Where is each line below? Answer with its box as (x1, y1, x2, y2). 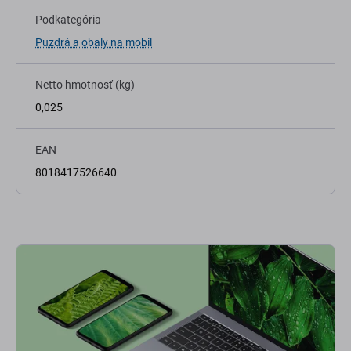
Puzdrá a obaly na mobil (35, 36, 152, 49)
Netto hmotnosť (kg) (35, 78, 135, 92)
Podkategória (35, 13, 101, 27)
